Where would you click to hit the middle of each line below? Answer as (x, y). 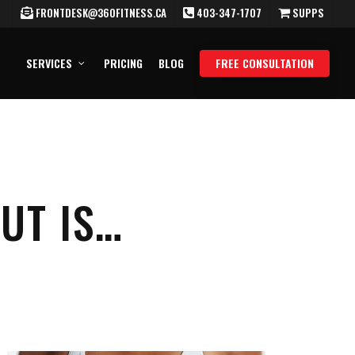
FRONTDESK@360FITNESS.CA (100, 12)
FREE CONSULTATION (265, 63)
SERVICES (49, 63)
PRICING (123, 63)
